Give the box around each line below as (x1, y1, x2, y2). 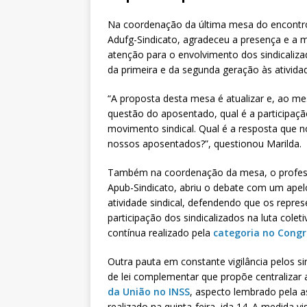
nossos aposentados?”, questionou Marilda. (108, 136, 302, 150)
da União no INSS (108, 284, 190, 298)
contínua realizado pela (108, 225, 213, 239)
